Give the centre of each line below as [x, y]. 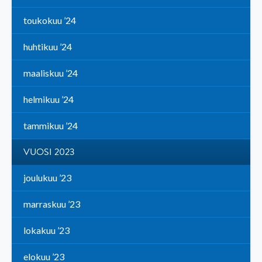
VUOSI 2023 [49, 152]
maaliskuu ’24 [51, 73]
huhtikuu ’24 [48, 47]
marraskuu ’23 [52, 204]
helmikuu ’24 [49, 99]
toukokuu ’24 [50, 20]
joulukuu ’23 [47, 178]
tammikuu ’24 [51, 126]
